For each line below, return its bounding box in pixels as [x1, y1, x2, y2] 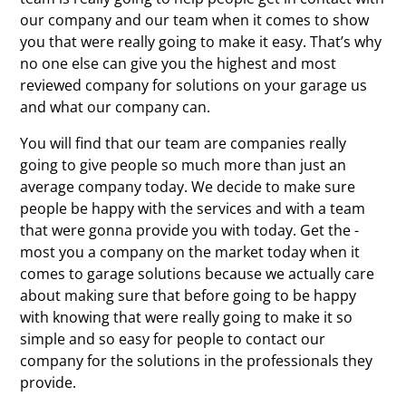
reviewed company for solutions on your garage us [20, 74, 368, 95]
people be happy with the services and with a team [20, 198, 366, 218]
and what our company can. [20, 96, 211, 117]
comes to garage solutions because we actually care [20, 263, 375, 284]
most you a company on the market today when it [20, 241, 361, 262]
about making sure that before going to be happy [20, 285, 357, 305]
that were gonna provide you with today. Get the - [20, 219, 360, 240]
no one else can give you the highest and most [20, 53, 337, 73]
